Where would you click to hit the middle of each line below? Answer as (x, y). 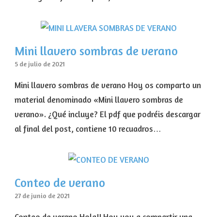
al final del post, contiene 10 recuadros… (88, 129)
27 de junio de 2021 (42, 196)
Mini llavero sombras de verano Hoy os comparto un (108, 85)
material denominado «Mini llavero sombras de (99, 100)
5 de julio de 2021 (40, 64)
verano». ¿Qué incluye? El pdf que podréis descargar (108, 114)
